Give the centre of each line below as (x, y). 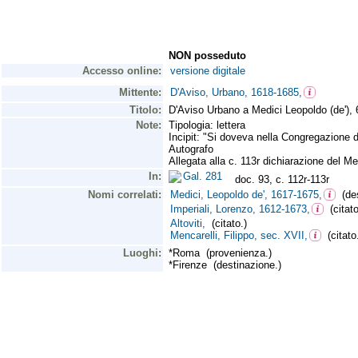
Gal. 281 (206, 176)
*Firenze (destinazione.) (225, 265)
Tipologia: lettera (207, 125)
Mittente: (140, 92)
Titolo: (145, 110)
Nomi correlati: (125, 195)
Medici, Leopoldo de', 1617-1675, (246, 195)
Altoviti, (188, 223)
